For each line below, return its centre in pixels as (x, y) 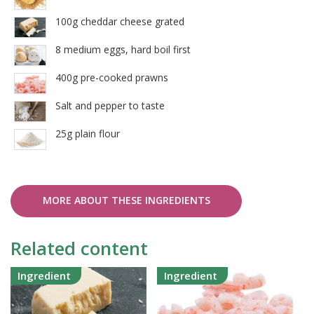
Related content (79, 248)
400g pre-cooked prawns (112, 78)
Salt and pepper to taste (110, 106)
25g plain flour (88, 134)
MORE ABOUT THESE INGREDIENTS (126, 200)
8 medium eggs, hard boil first (123, 50)
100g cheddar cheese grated (120, 22)
